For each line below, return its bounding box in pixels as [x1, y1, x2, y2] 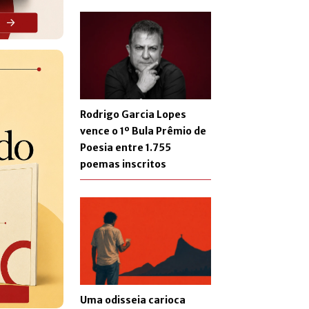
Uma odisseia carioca [80, 293, 186, 306]
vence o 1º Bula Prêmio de [80, 124, 206, 137]
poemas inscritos [80, 157, 166, 170]
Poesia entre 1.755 [80, 141, 171, 154]
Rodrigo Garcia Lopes [80, 108, 186, 121]
